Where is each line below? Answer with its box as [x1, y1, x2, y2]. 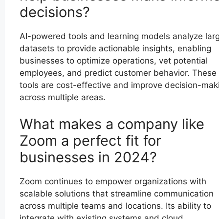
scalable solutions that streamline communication [20, 189, 214, 199]
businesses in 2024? [20, 149, 157, 166]
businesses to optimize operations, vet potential [20, 55, 208, 66]
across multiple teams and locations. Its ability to [20, 201, 211, 211]
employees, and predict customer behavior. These [20, 67, 217, 78]
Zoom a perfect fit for [20, 132, 161, 150]
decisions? [20, 3, 90, 21]
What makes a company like [20, 115, 204, 133]
